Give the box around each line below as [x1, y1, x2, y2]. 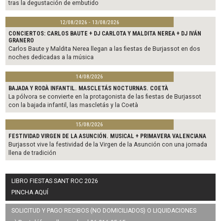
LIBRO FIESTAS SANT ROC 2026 [11, 177, 99, 184]
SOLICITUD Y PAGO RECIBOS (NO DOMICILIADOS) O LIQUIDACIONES [11, 207, 197, 215]
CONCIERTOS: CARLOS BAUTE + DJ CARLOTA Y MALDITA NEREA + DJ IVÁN [8, 30, 202, 37]
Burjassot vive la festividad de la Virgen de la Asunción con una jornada [8, 141, 208, 148]
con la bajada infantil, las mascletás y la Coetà [8, 102, 139, 109]
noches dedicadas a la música [8, 54, 94, 61]
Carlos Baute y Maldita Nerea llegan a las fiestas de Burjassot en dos [8, 45, 201, 53]
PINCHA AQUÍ [11, 189, 49, 196]
